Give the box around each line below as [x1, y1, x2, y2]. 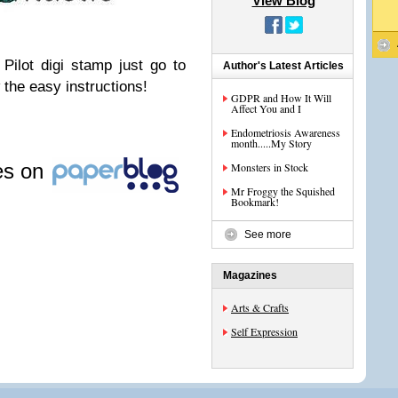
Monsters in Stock [231, 160, 308, 174]
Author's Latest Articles [223, 60, 344, 72]
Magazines [223, 269, 277, 282]
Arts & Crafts [231, 300, 289, 314]
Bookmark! [231, 195, 279, 209]
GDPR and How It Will [231, 91, 331, 105]
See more [244, 228, 291, 241]
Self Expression [231, 324, 298, 338]
